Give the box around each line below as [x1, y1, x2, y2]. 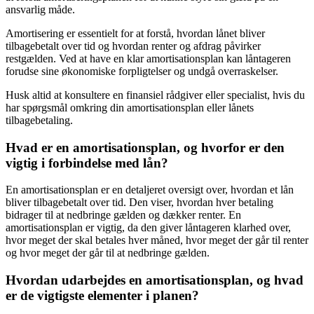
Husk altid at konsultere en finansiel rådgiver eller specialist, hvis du [6, 88, 305, 101]
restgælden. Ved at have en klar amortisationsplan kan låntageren [6, 52, 291, 64]
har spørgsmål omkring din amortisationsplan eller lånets [6, 101, 254, 114]
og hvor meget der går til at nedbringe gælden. [6, 247, 210, 259]
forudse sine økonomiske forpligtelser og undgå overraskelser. [6, 64, 278, 77]
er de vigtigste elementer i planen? [6, 288, 199, 303]
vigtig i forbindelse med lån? [6, 155, 168, 170]
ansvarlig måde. [6, 3, 75, 15]
